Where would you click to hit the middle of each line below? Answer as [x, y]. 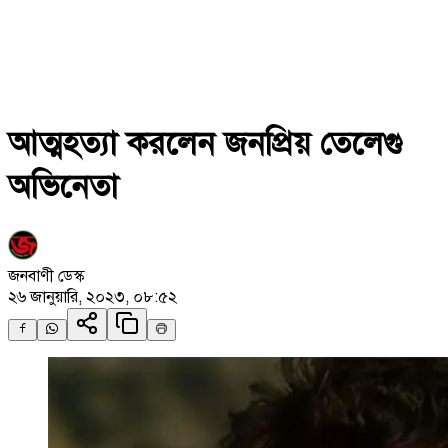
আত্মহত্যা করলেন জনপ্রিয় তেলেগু [205, 143]
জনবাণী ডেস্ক [46, 275]
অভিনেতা [63, 186]
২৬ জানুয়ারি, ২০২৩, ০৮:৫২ [92, 296]
